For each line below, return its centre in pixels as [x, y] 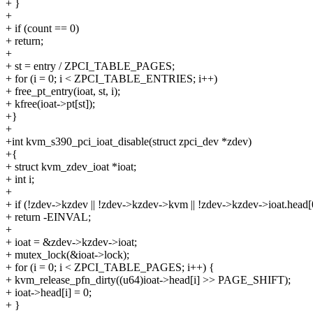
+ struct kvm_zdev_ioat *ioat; [71, 167]
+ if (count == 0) [42, 29]
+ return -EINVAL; [48, 217]
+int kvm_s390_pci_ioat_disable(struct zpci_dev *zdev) [129, 142]
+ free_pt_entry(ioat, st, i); [63, 92]
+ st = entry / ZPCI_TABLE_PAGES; [90, 66]
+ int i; [20, 180]
